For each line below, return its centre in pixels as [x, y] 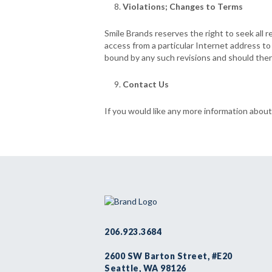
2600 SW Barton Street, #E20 [168, 256]
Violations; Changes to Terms [183, 6]
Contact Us [146, 84]
